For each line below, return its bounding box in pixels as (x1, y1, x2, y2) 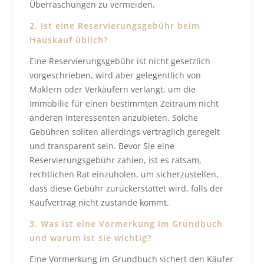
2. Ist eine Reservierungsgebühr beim (29, 20, 200, 31)
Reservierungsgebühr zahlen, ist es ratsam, (29, 154, 202, 166)
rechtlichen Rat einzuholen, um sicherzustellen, (29, 169, 219, 180)
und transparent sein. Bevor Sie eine (29, 140, 174, 151)
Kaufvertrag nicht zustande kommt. (29, 197, 169, 208)
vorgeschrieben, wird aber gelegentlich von (29, 70, 201, 81)
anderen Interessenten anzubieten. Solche (29, 112, 198, 123)
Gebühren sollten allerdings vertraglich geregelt (29, 126, 220, 137)
